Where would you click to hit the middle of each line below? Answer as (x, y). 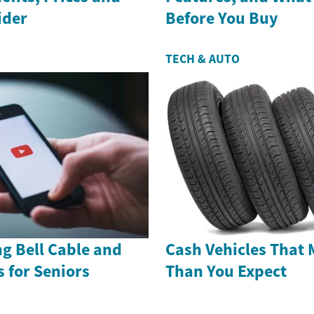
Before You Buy (222, 18)
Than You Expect (226, 271)
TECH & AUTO (203, 59)
